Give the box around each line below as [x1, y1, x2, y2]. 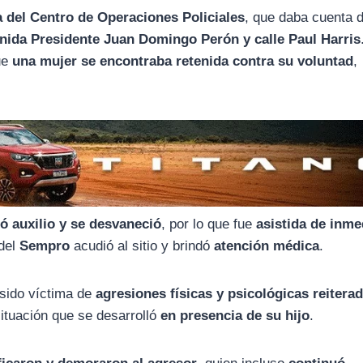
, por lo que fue [161, 216, 257, 232]
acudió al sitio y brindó [70, 237, 215, 254]
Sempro [19, 237, 70, 254]
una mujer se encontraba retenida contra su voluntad [12, 53, 354, 70]
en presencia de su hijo [160, 307, 310, 323]
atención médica [214, 237, 320, 254]
